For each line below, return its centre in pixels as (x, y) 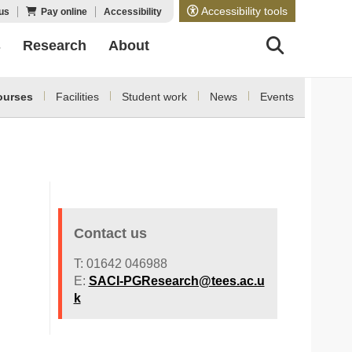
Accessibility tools (243, 11)
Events (277, 97)
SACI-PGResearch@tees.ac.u (176, 281)
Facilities (77, 97)
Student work (154, 97)
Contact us (110, 233)
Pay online (64, 12)
